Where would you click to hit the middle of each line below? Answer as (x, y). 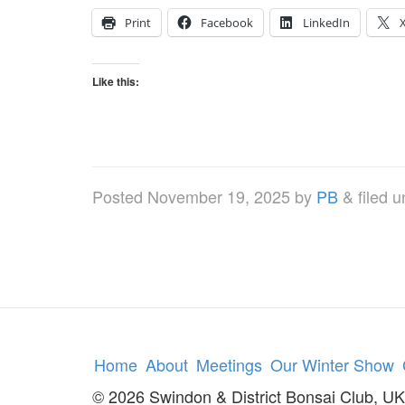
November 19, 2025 (219, 197)
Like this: (116, 82)
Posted (120, 197)
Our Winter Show (332, 365)
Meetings (229, 365)
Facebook (227, 23)
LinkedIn (326, 23)
